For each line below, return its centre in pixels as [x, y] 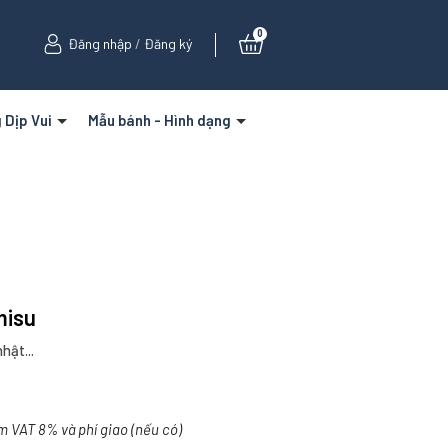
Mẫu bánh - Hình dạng [160, 120]
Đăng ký [167, 44]
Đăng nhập [99, 44]
